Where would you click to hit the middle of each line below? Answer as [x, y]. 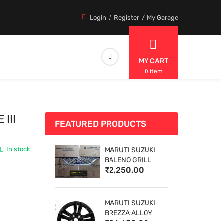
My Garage [163, 17]
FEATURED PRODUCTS [100, 124]
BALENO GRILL [128, 160]
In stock [18, 149]
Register [127, 17]
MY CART [153, 61]
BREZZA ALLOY [129, 213]
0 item [153, 71]
